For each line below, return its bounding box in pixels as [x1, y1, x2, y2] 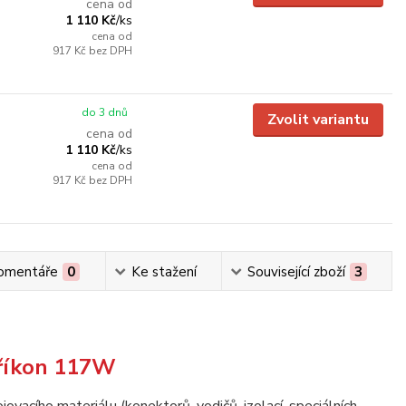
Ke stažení [130, 263, 197, 281]
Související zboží [246, 263, 345, 281]
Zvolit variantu [267, 110, 369, 130]
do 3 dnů [81, 105, 128, 120]
